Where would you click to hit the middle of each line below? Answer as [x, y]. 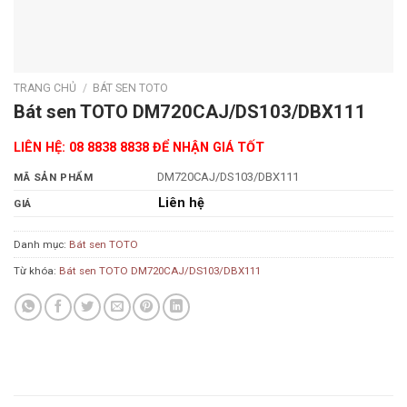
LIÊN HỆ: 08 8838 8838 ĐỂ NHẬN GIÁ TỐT [139, 148]
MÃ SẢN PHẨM [54, 178]
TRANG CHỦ [45, 88]
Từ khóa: [36, 270]
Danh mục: [41, 244]
